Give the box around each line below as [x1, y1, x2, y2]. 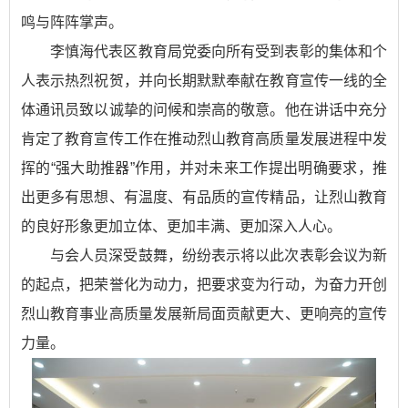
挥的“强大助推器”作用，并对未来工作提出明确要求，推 [21, 160, 387, 176]
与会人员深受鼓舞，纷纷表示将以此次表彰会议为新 [50, 248, 387, 263]
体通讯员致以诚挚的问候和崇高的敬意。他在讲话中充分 [21, 102, 387, 117]
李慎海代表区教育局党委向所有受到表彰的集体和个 [50, 44, 387, 59]
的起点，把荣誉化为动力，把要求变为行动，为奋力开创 [21, 277, 387, 292]
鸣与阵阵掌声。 [21, 15, 123, 30]
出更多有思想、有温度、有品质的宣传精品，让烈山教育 [21, 189, 387, 205]
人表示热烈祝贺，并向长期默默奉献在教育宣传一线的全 [21, 73, 387, 88]
